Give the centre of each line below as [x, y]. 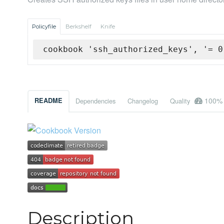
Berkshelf [78, 27]
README [48, 101]
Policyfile [44, 27]
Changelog [143, 101]
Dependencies [95, 101]
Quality [181, 101]
